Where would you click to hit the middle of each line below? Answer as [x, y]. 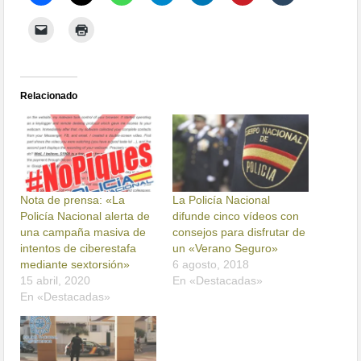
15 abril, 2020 [56, 281]
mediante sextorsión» [75, 265]
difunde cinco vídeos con [236, 216]
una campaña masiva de [83, 232]
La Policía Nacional [221, 200]
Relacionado [49, 96]
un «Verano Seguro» [225, 249]
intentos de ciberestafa [79, 249]
